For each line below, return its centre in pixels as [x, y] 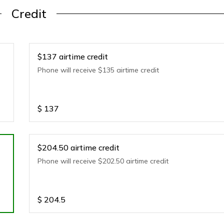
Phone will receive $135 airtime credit [98, 70]
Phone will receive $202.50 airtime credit [103, 161]
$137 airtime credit [73, 56]
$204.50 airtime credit [79, 147]
